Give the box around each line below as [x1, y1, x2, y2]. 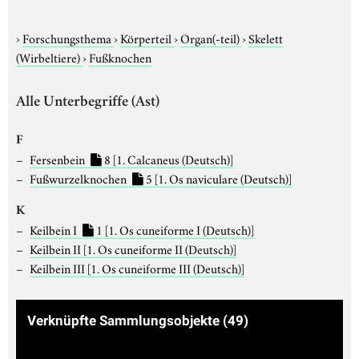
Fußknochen [89, 47, 151, 66]
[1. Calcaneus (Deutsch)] [112, 149, 233, 167]
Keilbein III [29, 258, 87, 276]
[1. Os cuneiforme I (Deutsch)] [104, 220, 254, 238]
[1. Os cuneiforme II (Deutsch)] [83, 239, 236, 257]
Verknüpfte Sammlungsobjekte [27, 312, 223, 329]
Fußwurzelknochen [29, 168, 129, 187]
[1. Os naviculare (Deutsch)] [154, 168, 292, 187]
